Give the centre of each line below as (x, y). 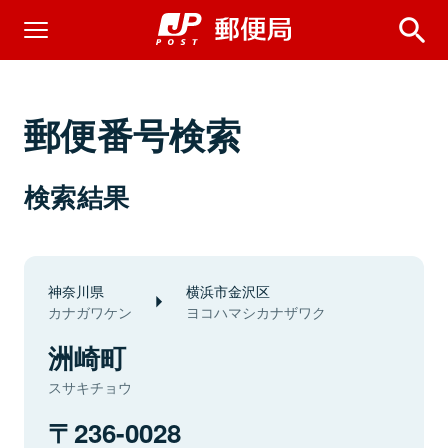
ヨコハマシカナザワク (256, 312)
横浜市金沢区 (228, 290)
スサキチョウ (90, 387)
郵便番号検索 (133, 134)
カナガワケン (90, 312)
